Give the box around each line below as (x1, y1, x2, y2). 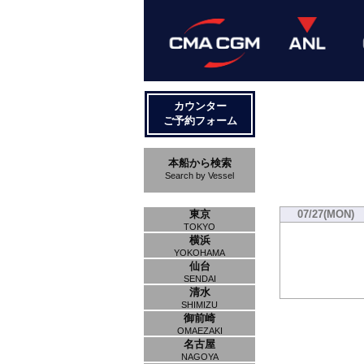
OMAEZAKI (176, 326, 223, 336)
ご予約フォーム (162, 115, 237, 127)
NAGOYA (180, 352, 219, 362)
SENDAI (183, 274, 216, 284)
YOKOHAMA (174, 248, 225, 258)
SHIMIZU (181, 300, 218, 310)
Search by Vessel (165, 171, 234, 180)
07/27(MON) (297, 208, 354, 220)
